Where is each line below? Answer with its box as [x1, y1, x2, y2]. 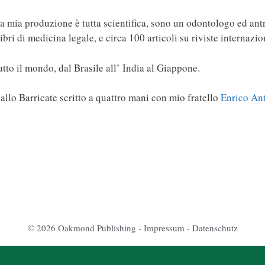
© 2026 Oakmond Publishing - [27, 222, 144, 234]
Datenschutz [192, 222, 238, 234]
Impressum [143, 222, 185, 234]
